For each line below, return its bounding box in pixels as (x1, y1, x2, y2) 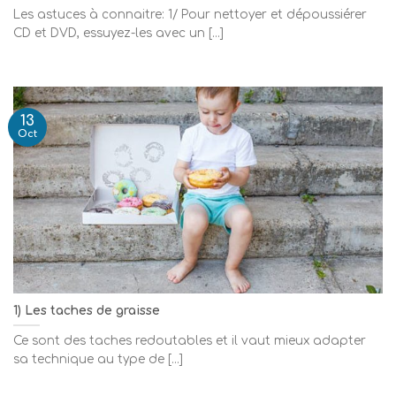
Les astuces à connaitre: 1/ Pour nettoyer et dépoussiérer (13, 7, 367, 21)
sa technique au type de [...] (13, 353, 183, 367)
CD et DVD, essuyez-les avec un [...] (13, 26, 224, 40)
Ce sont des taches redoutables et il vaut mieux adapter (13, 334, 366, 348)
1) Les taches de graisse (13, 303, 160, 317)
